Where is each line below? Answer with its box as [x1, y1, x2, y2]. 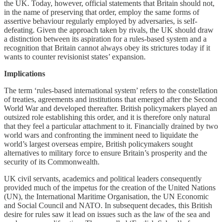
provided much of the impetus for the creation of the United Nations [4, 183, 216, 192]
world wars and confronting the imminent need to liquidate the [4, 131, 198, 140]
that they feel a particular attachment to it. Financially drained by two [4, 122, 218, 131]
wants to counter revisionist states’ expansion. [4, 53, 146, 61]
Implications [4, 69, 47, 78]
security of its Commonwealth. [4, 158, 100, 166]
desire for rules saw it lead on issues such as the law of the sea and [4, 210, 210, 219]
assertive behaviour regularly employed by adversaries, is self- [4, 17, 197, 26]
